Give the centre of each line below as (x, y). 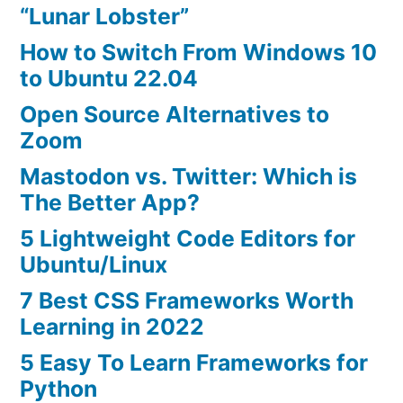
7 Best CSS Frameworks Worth (187, 301)
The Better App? (110, 203)
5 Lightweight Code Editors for (188, 239)
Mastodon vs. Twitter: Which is (188, 177)
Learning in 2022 (112, 327)
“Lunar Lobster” (104, 17)
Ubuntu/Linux (94, 265)
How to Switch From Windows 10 (198, 53)
